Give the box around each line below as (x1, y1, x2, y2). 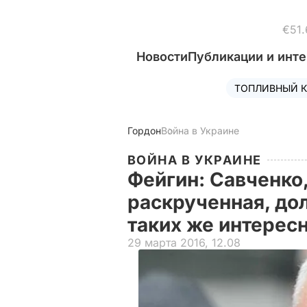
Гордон (127, 125, 161, 136)
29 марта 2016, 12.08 (127, 236, 241, 249)
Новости (136, 49, 188, 64)
